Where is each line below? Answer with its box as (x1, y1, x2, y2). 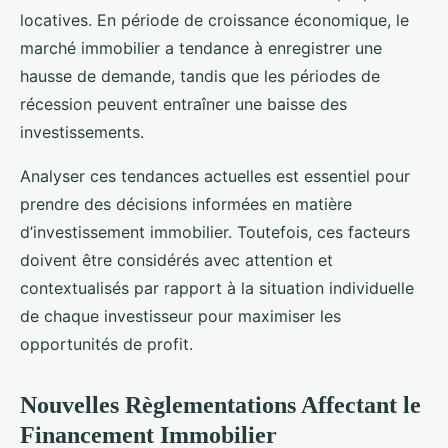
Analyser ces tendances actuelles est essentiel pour (20, 166, 410, 187)
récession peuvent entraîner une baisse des (20, 94, 347, 115)
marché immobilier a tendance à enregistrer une (20, 38, 382, 59)
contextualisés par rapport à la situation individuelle (20, 278, 414, 299)
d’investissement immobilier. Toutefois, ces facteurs (20, 222, 410, 243)
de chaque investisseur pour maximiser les (20, 306, 341, 327)
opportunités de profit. (20, 334, 193, 355)
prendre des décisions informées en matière (20, 194, 352, 215)
